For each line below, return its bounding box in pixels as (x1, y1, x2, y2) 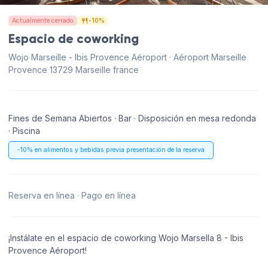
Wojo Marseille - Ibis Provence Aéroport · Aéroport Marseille (8, 51, 246, 62)
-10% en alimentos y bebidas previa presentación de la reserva (17, 146, 205, 154)
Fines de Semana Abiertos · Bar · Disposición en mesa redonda (8, 113, 256, 124)
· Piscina (8, 126, 40, 136)
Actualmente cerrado (12, 16, 74, 25)
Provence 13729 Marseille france (8, 64, 139, 75)
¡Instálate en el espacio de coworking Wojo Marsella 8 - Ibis (8, 233, 243, 243)
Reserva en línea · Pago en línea (8, 190, 136, 201)
